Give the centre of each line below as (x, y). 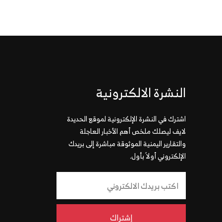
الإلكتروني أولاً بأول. (158, 156)
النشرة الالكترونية (141, 93)
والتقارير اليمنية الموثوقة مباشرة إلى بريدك (127, 143)
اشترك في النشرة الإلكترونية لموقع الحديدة (126, 119)
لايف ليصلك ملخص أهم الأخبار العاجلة (133, 131)
